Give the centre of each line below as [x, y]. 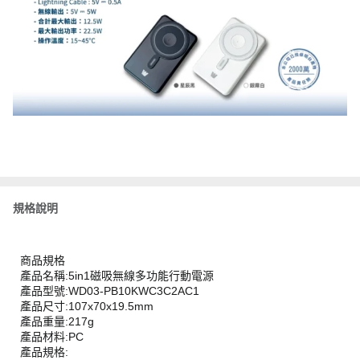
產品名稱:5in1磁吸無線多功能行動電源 [117, 276]
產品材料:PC [52, 337]
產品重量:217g [57, 321]
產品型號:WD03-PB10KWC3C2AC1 [110, 291]
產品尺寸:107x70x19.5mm [87, 306]
